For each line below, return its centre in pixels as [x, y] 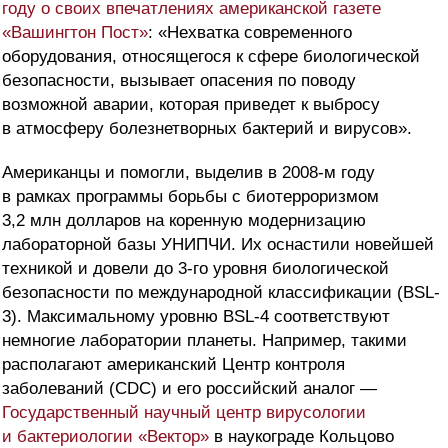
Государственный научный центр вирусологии [184, 413]
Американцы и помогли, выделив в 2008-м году [188, 173]
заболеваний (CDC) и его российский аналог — [189, 389]
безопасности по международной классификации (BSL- [221, 293]
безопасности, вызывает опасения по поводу [179, 81]
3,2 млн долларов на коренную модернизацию [184, 221]
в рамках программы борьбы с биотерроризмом [190, 197]
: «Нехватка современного [250, 33]
